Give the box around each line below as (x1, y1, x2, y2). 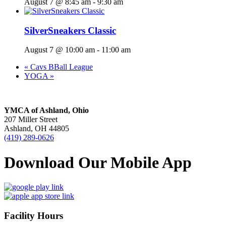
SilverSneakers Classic (24, 25, 116, 36)
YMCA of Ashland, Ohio (4, 106, 89, 115)
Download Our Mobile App (4, 153, 192, 172)
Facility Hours (4, 210, 63, 221)
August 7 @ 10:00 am (24, 45, 95, 54)
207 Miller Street (4, 115, 58, 124)
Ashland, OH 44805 (4, 124, 69, 133)
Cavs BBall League (28, 63, 93, 72)
